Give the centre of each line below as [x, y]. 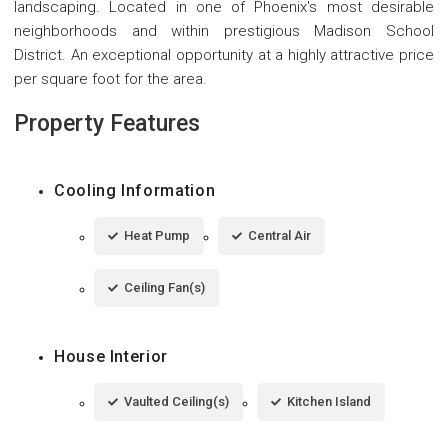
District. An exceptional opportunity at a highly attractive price [224, 54]
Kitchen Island [329, 401]
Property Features [107, 123]
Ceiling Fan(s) [164, 287]
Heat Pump [157, 235]
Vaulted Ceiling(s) [176, 401]
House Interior [111, 356]
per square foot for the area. [110, 78]
